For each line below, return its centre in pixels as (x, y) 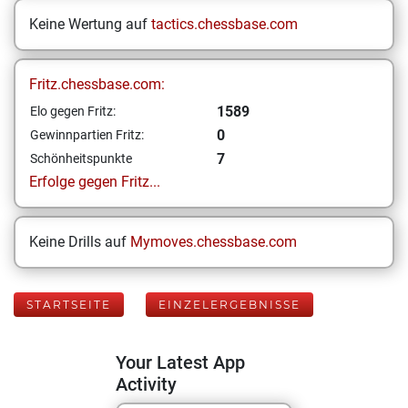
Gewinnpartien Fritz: (87, 135)
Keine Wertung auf (90, 24)
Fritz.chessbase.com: (97, 84)
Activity (146, 384)
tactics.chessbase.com (224, 24)
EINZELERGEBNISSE (229, 305)
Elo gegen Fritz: (73, 111)
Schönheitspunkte (81, 158)
